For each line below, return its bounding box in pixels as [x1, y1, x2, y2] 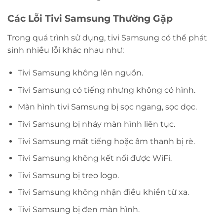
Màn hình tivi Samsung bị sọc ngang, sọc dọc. [17, 102, 197, 112]
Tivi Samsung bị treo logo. [17, 170, 119, 180]
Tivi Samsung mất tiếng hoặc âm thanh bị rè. [17, 136, 195, 146]
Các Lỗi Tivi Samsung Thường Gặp [7, 12, 173, 25]
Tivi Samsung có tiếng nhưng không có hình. [17, 85, 195, 95]
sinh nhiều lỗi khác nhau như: [7, 45, 124, 55]
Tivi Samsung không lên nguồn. [17, 68, 143, 78]
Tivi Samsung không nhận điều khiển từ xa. [17, 187, 189, 197]
